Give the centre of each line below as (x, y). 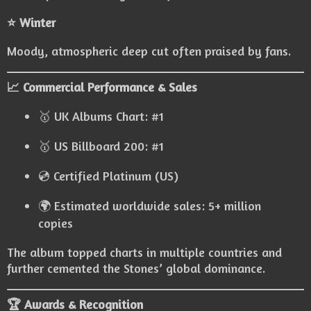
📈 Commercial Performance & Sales (102, 87)
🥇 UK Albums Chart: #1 (101, 116)
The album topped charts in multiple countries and (144, 252)
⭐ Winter (31, 23)
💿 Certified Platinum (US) (108, 176)
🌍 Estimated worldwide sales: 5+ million (150, 206)
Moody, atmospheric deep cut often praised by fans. (149, 51)
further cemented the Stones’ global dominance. (136, 268)
